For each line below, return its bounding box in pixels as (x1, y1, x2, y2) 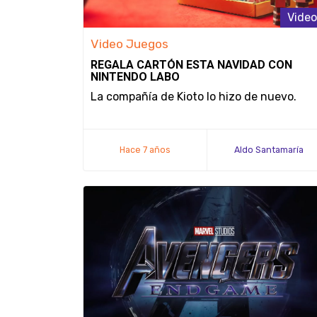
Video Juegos (91, 37, 168, 51)
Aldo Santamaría (234, 144, 304, 155)
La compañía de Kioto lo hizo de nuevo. (91, 90, 296, 103)
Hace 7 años (120, 144, 171, 155)
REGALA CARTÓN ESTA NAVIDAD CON (91, 58, 292, 71)
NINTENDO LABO (91, 70, 180, 83)
